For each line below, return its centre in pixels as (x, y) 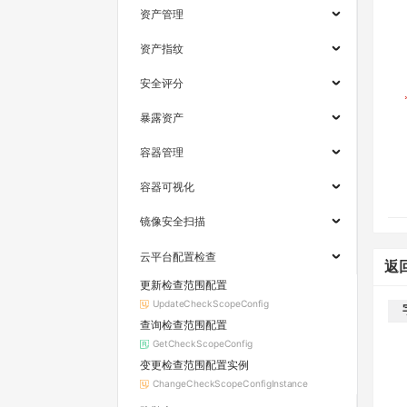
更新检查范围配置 (184, 285)
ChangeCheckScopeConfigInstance (230, 384)
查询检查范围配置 (184, 325)
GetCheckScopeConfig (203, 344)
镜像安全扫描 (173, 222)
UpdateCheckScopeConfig (210, 304)
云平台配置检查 (178, 256)
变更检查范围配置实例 (194, 365)
